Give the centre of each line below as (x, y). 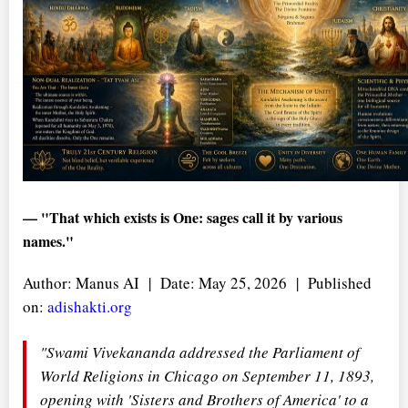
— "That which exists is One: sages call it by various (183, 217)
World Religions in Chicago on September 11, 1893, (207, 375)
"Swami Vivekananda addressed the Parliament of (200, 352)
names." (48, 240)
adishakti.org (90, 306)
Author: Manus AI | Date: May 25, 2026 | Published (197, 282)
